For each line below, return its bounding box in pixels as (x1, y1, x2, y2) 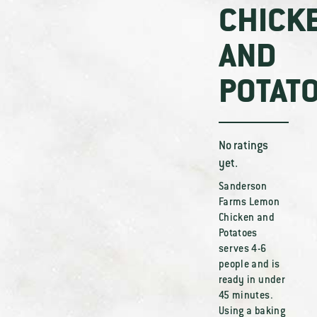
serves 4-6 (218, 244, 267, 255)
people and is (218, 260, 280, 271)
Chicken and (218, 213, 275, 224)
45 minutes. (218, 291, 273, 302)
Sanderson (218, 182, 267, 193)
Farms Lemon (218, 197, 279, 209)
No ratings (218, 140, 268, 153)
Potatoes (218, 229, 258, 240)
